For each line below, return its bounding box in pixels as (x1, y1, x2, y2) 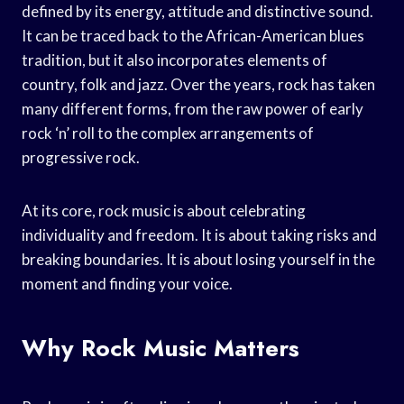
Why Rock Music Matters (22, 330, 299, 365)
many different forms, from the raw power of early (22, 98, 363, 118)
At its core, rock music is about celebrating (22, 200, 306, 220)
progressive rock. (22, 147, 140, 167)
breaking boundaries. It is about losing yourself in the (22, 249, 375, 269)
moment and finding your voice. (22, 273, 233, 293)
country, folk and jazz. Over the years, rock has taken (22, 74, 375, 94)
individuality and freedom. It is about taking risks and (22, 225, 377, 244)
